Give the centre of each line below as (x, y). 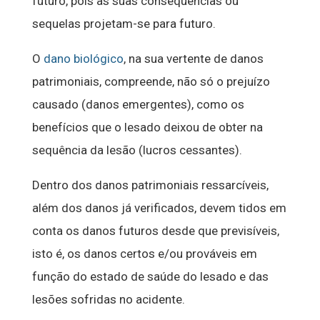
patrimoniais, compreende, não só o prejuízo (151, 82)
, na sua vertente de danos (193, 59)
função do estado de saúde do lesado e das (150, 277)
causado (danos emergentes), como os (138, 105)
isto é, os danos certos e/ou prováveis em (144, 254)
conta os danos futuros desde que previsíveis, (155, 231)
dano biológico (83, 59)
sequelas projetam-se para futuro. (124, 24)
